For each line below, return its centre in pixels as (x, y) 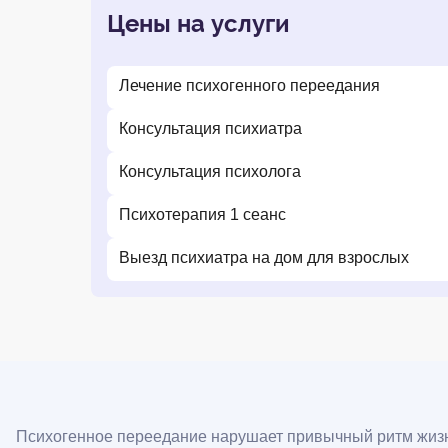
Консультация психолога (210, 171)
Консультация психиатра (210, 128)
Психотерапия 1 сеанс (202, 214)
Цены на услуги (198, 23)
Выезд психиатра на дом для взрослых (264, 257)
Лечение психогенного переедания (249, 85)
